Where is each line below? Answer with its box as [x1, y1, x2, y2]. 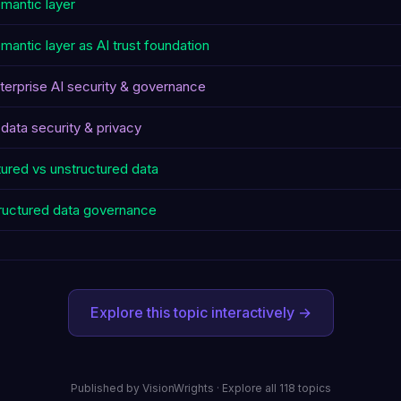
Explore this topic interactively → [90, 303, 311, 321]
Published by [70, 381, 142, 395]
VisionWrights [141, 381, 214, 395]
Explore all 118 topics [221, 381, 331, 395]
